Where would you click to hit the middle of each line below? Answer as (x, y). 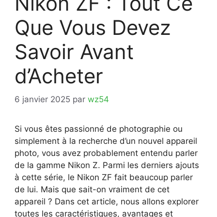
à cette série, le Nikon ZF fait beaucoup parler (104, 178)
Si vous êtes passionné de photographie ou (99, 129)
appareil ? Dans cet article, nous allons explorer (107, 202)
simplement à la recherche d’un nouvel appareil (106, 141)
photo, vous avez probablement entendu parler (106, 153)
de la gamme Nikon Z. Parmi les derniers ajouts (107, 165)
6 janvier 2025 (42, 100)
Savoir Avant (74, 51)
